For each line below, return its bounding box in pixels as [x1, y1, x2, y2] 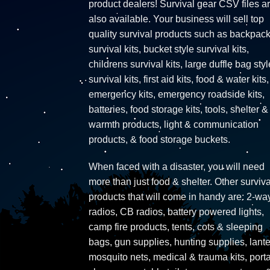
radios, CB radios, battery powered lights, [89, 207, 264, 218]
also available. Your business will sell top [89, 13, 264, 24]
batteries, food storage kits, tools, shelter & [89, 104, 268, 115]
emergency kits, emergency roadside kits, [89, 89, 265, 99]
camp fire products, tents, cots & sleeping [89, 222, 263, 233]
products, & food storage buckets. [89, 134, 230, 145]
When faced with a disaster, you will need [89, 162, 265, 172]
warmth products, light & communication [89, 119, 259, 130]
